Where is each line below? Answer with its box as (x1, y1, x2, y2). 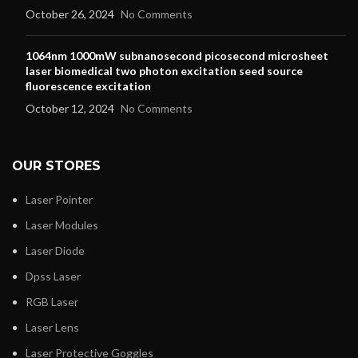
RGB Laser (26, 295, 78, 309)
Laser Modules (26, 218, 98, 233)
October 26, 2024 (26, 7, 114, 22)
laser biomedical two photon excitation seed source (26, 64, 303, 78)
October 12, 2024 (26, 101, 114, 116)
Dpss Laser (26, 269, 81, 284)
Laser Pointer (26, 193, 93, 207)
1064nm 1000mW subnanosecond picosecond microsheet (26, 49, 328, 63)
